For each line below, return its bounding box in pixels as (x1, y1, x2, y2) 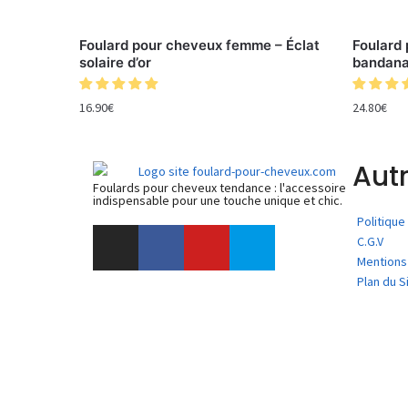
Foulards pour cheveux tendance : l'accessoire (93, 179, 346, 197)
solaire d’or (79, 53, 152, 71)
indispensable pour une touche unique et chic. (93, 192, 342, 209)
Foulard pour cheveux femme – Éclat (79, 36, 321, 54)
